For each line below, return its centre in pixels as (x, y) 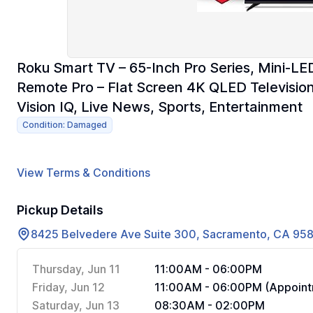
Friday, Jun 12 (68, 287)
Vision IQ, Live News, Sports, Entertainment (160, 107)
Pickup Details (60, 210)
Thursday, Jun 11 (76, 269)
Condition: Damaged (65, 125)
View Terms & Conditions (83, 173)
